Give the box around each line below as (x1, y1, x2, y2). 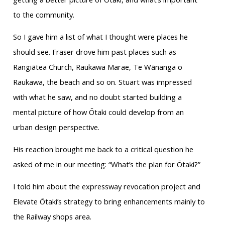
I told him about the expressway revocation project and (13, 181, 200, 192)
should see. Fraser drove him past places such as (13, 47, 176, 57)
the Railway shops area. (13, 211, 91, 222)
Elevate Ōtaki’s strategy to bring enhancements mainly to (13, 196, 205, 207)
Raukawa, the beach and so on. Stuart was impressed (13, 77, 192, 87)
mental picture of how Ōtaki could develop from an (13, 107, 184, 118)
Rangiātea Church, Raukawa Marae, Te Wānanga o (13, 62, 182, 72)
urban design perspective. (13, 122, 99, 133)
